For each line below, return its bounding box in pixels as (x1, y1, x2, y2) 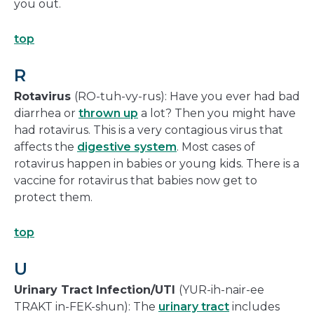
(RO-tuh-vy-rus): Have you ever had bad (74, 90, 300, 104)
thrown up (78, 107, 138, 121)
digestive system (77, 140, 177, 154)
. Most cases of (177, 140, 255, 154)
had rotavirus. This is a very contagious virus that (14, 123, 283, 137)
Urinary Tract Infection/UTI (14, 283, 179, 297)
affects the (14, 140, 77, 154)
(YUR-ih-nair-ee (179, 283, 264, 297)
